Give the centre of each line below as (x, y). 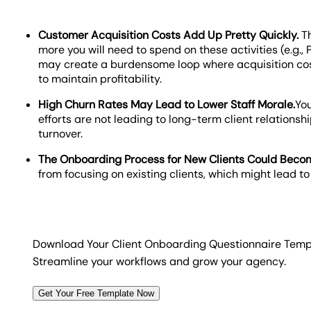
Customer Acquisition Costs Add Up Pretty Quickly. (170, 35)
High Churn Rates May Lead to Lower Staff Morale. (167, 104)
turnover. (61, 133)
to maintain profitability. (100, 78)
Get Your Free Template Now (96, 293)
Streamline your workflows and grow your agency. (160, 261)
